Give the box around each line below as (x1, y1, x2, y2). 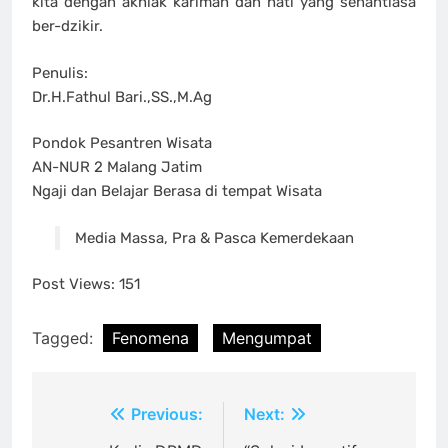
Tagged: (32, 327, 98, 348)
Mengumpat (222, 327, 312, 348)
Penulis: (32, 63, 88, 82)
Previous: (131, 403, 203, 424)
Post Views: (32, 275, 115, 294)
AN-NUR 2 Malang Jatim (32, 158, 202, 177)
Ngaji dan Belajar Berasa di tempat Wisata (32, 182, 322, 201)
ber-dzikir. (32, 17, 103, 36)
